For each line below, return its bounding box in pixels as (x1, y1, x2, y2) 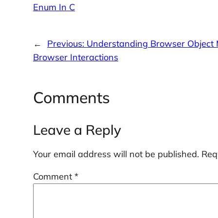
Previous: (47, 38, 87, 50)
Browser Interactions (33, 52, 118, 63)
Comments (33, 87, 110, 107)
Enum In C (33, 1, 75, 13)
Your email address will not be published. (33, 148, 199, 160)
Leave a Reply (33, 121, 121, 138)
